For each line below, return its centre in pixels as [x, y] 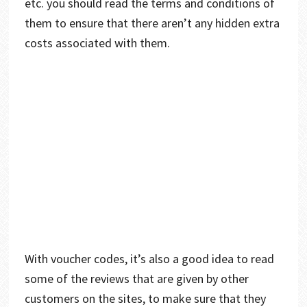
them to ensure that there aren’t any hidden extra [152, 23]
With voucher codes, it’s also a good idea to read [149, 258]
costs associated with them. [97, 42]
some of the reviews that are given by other [136, 278]
